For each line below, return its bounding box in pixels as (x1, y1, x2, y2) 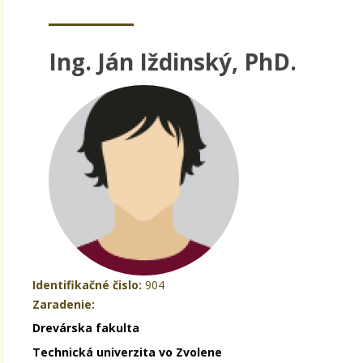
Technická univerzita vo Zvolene (32, 344, 222, 360)
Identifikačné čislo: (32, 276, 142, 293)
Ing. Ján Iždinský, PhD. (49, 45, 297, 77)
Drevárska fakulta (32, 319, 139, 335)
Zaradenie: (32, 296, 95, 312)
